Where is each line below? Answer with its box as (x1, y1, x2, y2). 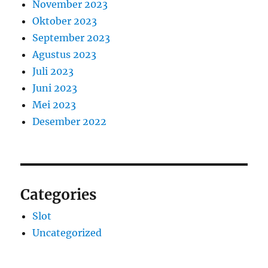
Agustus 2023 (32, 48, 97, 61)
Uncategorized (32, 227, 102, 239)
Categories (20, 185, 97, 205)
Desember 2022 (32, 115, 107, 128)
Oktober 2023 (32, 15, 98, 28)
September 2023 (32, 32, 111, 44)
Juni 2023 (32, 82, 78, 95)
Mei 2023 (32, 99, 77, 111)
